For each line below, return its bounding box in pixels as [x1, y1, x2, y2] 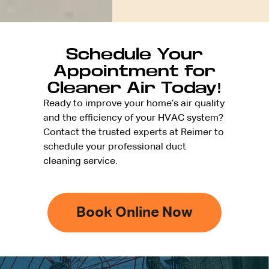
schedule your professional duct [43, 142, 186, 153]
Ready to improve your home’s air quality [43, 99, 225, 109]
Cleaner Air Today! [47, 79, 222, 97]
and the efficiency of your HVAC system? [43, 113, 223, 124]
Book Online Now [76, 205, 193, 220]
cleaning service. [43, 157, 118, 167]
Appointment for [53, 62, 216, 80]
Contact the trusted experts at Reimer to [43, 128, 224, 138]
